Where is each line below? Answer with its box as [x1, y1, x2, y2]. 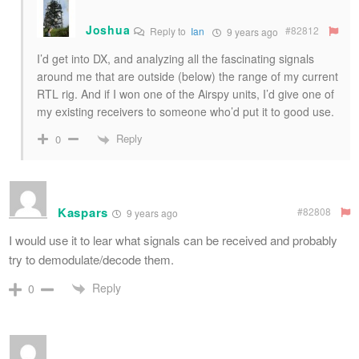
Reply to [147, 24, 192, 38]
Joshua [86, 22, 131, 38]
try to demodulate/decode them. [9, 250, 174, 268]
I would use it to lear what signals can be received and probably [9, 231, 337, 248]
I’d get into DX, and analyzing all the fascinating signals [37, 50, 314, 67]
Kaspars [58, 203, 108, 221]
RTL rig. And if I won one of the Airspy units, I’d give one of [37, 86, 334, 103]
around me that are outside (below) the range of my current [37, 68, 338, 85]
